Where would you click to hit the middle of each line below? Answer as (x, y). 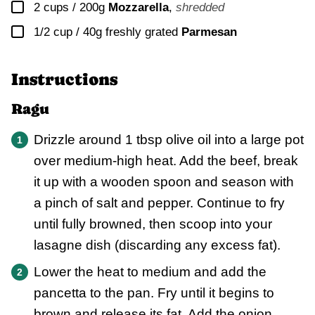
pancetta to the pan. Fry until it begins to (154, 293)
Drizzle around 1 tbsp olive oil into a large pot (169, 140)
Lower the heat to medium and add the (150, 272)
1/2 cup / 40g (68, 32)
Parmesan (209, 32)
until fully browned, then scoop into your (153, 224)
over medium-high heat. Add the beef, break (166, 161)
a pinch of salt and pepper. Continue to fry (159, 203)
